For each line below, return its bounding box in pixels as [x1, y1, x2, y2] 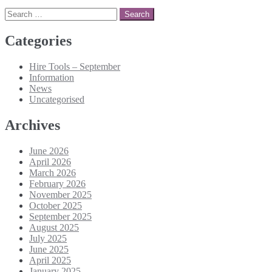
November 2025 [29, 189, 92, 200]
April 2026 [29, 156, 71, 167]
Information [29, 72, 74, 83]
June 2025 [29, 243, 69, 254]
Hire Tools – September [29, 61, 120, 72]
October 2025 [29, 200, 82, 211]
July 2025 [29, 233, 67, 243]
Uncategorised [29, 93, 84, 104]
